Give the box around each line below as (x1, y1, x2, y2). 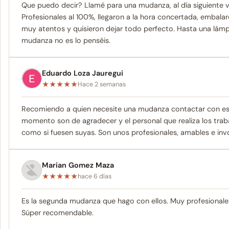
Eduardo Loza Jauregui (42, 68, 123, 78)
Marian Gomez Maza (42, 160, 114, 170)
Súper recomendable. (21, 208, 94, 217)
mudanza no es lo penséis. (21, 36, 110, 45)
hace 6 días (78, 172, 111, 181)
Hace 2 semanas (78, 80, 126, 89)
